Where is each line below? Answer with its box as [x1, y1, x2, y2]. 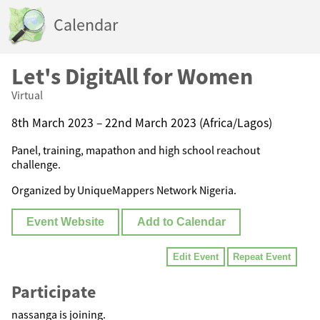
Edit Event [173, 251, 219, 263]
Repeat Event [233, 251, 291, 263]
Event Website [26, 216, 105, 229]
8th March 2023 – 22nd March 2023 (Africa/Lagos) [11, 114, 272, 131]
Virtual [11, 88, 43, 102]
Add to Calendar [136, 216, 226, 229]
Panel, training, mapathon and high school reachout [11, 143, 260, 158]
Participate [11, 281, 96, 304]
